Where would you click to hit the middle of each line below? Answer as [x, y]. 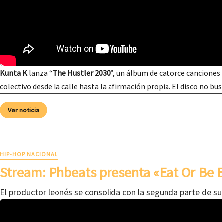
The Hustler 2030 [82, 73]
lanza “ [40, 73]
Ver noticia [24, 110]
